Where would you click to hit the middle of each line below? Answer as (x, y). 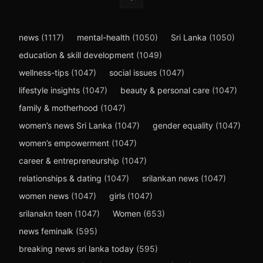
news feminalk (46, 231)
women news (44, 196)
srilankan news (170, 178)
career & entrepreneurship (69, 161)
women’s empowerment (64, 143)
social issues (133, 73)
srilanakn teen (45, 214)
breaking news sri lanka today (76, 249)
